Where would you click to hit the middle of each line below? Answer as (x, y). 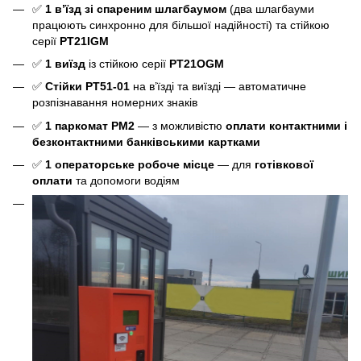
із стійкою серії (127, 63)
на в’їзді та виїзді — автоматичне (220, 87)
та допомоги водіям (126, 181)
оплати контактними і (286, 125)
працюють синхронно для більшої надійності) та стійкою (181, 25)
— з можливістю (180, 125)
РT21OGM (197, 63)
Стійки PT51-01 (89, 87)
